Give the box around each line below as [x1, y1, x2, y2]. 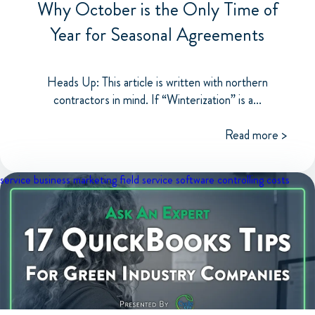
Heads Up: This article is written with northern [47, 72, 268, 91]
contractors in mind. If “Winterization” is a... [53, 90, 262, 109]
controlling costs [217, 171, 290, 188]
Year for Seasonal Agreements [51, 21, 264, 48]
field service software [120, 171, 214, 188]
